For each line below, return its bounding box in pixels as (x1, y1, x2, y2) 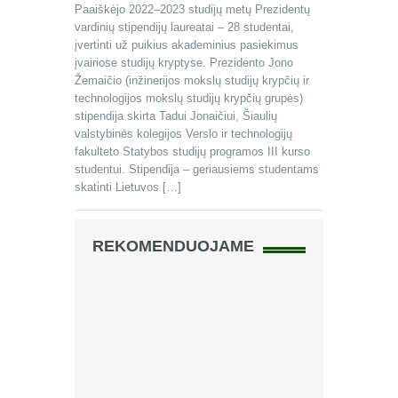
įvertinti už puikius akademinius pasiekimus (75, 38, 298, 52)
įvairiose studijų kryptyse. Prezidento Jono (75, 56, 293, 69)
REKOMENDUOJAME (92, 237, 254, 255)
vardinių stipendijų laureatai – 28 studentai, (75, 20, 294, 34)
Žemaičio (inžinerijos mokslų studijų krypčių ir (75, 74, 309, 87)
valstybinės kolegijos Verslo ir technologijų (75, 127, 292, 140)
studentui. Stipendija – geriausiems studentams (75, 163, 319, 176)
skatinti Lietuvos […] (75, 180, 181, 194)
